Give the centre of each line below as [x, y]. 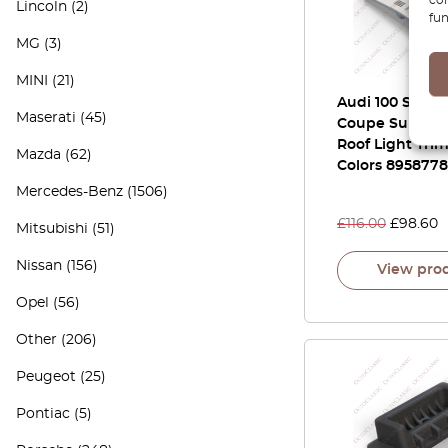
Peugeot [46, 377]
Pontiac [43, 414]
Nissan [39, 266]
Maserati [46, 118]
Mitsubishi [52, 229]
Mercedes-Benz [69, 192]
